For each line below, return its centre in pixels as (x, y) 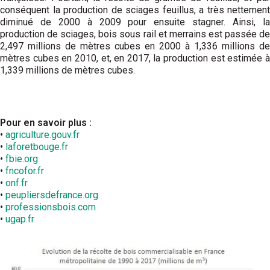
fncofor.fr (25, 171)
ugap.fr (20, 219)
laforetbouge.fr (37, 147)
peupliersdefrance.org (52, 195)
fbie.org (20, 159)
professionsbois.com (51, 207)
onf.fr (17, 183)
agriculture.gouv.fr (41, 135)
